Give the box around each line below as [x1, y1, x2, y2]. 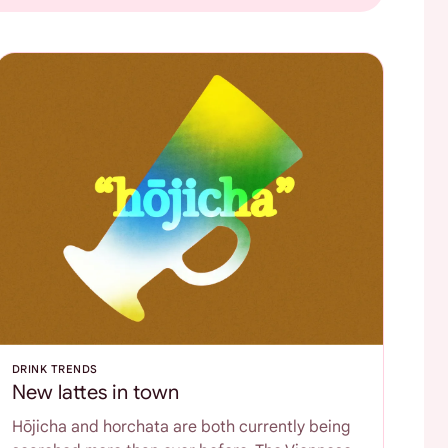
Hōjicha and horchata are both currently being [11, 417, 350, 438]
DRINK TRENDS [11, 362, 98, 377]
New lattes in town [11, 380, 179, 406]
